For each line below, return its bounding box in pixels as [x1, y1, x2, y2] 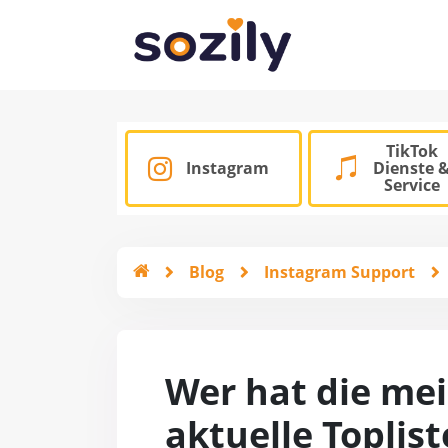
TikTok [385, 140, 438, 163]
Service [383, 174, 440, 197]
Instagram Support [264, 261, 415, 284]
